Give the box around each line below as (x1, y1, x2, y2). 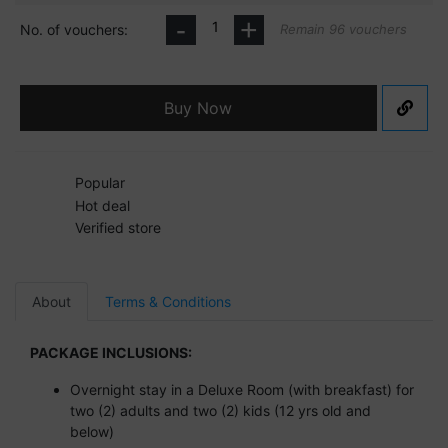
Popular (75, 174, 125, 192)
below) (70, 423, 114, 441)
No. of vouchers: (20, 21, 128, 39)
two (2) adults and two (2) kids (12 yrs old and (70, 402, 371, 420)
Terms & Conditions (105, 293, 231, 311)
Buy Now (164, 97, 233, 118)
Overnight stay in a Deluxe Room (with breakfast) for (70, 381, 414, 399)
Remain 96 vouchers (280, 21, 407, 38)
